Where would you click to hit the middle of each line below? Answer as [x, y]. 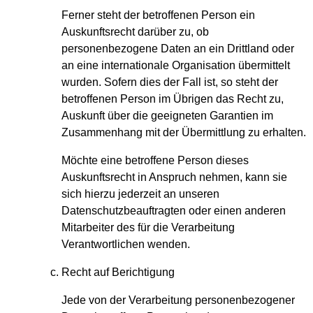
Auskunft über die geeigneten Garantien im [167, 116]
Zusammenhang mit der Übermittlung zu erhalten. [184, 133]
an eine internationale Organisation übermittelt [176, 66]
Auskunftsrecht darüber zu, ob [135, 32]
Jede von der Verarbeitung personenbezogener [178, 300]
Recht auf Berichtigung [118, 272]
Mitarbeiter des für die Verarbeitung [148, 228]
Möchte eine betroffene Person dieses [155, 161]
